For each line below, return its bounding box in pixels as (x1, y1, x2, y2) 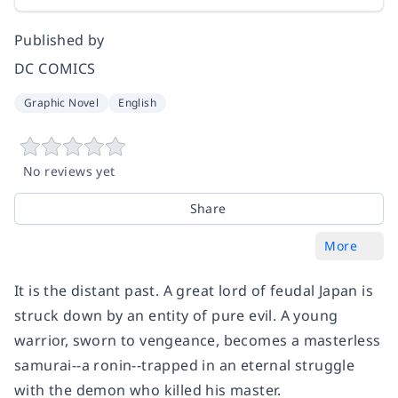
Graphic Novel (24, 95, 99, 111)
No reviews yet (23, 163, 115, 180)
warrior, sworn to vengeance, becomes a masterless (14, 330, 381, 351)
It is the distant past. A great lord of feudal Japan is (14, 281, 373, 301)
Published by (14, 30, 105, 51)
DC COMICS (14, 59, 96, 79)
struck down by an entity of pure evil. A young (14, 306, 338, 326)
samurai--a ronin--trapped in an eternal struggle (14, 355, 355, 376)
